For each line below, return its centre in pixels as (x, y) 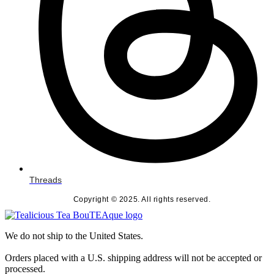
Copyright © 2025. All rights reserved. (142, 199)
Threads (46, 180)
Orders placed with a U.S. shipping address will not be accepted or (133, 258)
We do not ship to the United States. (74, 236)
